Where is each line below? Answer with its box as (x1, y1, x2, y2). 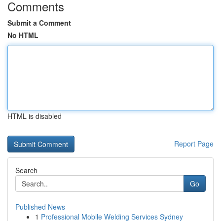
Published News (15, 202, 65, 212)
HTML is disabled (7, 111, 62, 121)
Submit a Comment (7, 18, 71, 28)
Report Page (174, 139, 214, 148)
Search (15, 165, 37, 175)
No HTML (7, 30, 38, 40)
